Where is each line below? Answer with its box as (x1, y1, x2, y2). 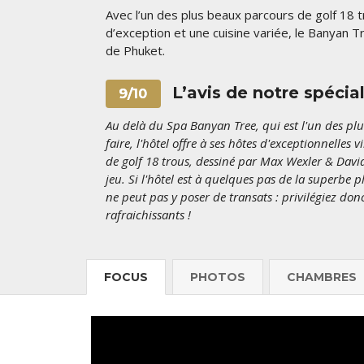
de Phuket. (106, 41, 168, 58)
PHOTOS (189, 270, 245, 285)
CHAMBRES (287, 270, 357, 285)
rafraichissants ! (106, 206, 191, 223)
